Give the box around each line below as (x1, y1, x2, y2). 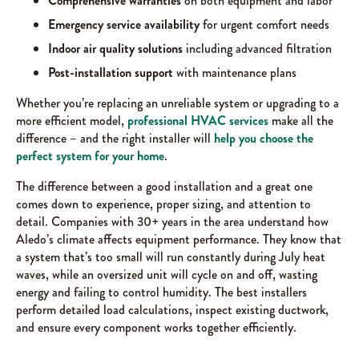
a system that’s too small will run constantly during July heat (16, 248, 325, 266)
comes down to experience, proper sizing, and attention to (16, 195, 311, 213)
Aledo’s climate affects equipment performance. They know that (16, 230, 341, 248)
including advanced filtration (183, 39, 332, 58)
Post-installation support (48, 63, 173, 82)
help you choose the (214, 129, 313, 147)
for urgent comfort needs (200, 15, 329, 34)
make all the (268, 111, 333, 130)
